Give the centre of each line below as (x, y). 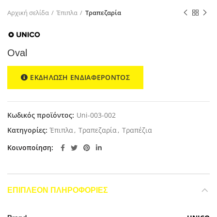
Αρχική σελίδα (28, 13)
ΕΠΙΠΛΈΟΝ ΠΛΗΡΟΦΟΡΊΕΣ (58, 190)
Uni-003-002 (96, 115)
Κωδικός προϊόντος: (42, 115)
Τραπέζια (137, 130)
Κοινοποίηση (29, 147)
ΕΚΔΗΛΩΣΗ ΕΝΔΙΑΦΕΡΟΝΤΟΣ (80, 77)
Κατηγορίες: (28, 130)
